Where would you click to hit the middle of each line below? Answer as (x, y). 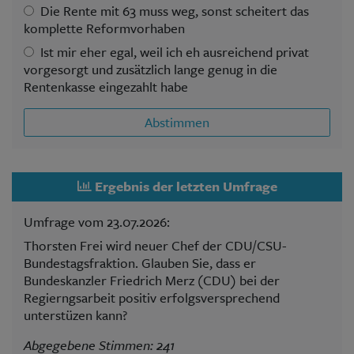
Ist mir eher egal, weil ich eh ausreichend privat (175, 51)
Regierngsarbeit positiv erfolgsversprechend (152, 297)
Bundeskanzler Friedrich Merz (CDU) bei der (152, 280)
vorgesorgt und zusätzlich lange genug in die (151, 69)
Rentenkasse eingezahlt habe (106, 86)
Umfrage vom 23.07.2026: (97, 221)
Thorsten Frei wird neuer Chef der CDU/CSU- (155, 245)
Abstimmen (177, 122)
